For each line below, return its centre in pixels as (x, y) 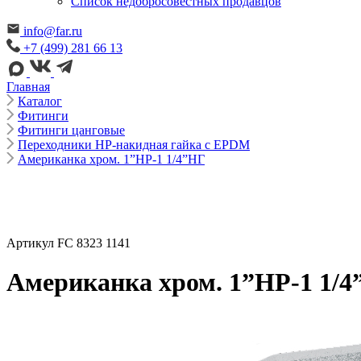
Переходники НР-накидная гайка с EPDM (134, 144)
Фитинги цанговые (71, 130)
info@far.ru (53, 31)
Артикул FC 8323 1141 (68, 243)
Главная (28, 86)
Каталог (40, 101)
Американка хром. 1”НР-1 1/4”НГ (111, 159)
